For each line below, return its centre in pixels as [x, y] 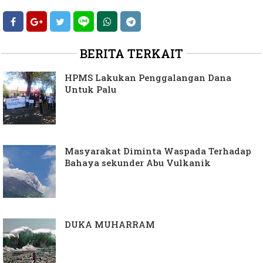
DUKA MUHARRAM [110, 225]
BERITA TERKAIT [131, 54]
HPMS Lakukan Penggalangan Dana [148, 78]
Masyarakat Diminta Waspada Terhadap [158, 151]
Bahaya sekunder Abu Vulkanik [138, 163]
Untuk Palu [90, 90]
